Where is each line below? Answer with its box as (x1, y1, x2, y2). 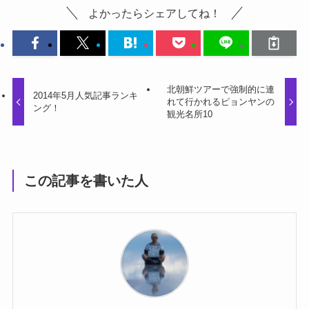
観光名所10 (166, 108, 212, 119)
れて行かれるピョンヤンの (166, 96, 275, 107)
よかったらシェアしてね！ (88, 7, 221, 20)
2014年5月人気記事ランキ (33, 90, 139, 101)
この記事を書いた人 (24, 173, 149, 189)
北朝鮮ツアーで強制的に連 (166, 83, 275, 94)
